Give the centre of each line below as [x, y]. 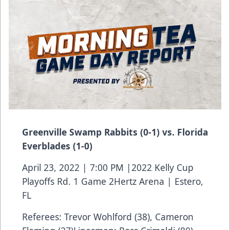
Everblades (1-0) [57, 146]
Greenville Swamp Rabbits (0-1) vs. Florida [115, 132]
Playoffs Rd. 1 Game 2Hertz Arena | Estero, [113, 181]
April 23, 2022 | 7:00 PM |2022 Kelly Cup [108, 167]
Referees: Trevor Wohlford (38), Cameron [108, 216]
